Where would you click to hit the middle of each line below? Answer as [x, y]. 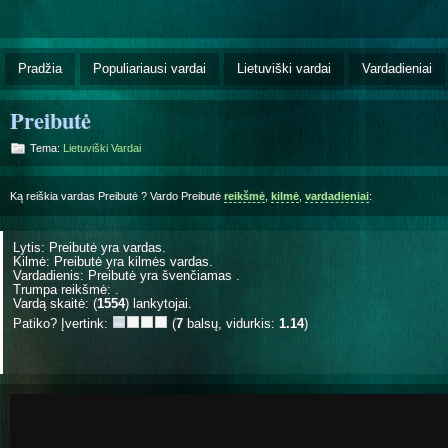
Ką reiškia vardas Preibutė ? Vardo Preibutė [117, 195]
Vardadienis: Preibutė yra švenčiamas [124, 275]
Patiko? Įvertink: [62, 323]
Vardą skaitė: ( [55, 303]
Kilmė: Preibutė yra [70, 261]
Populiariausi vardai [149, 68]
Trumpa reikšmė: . [66, 289]
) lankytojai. [158, 303]
